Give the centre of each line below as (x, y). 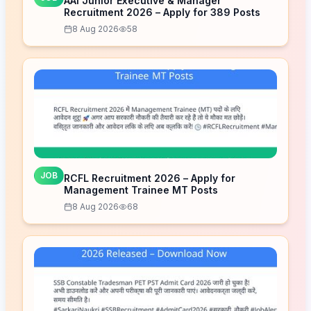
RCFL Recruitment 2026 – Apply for (150, 178)
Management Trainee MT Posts (141, 190)
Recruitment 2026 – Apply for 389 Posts (162, 12)
